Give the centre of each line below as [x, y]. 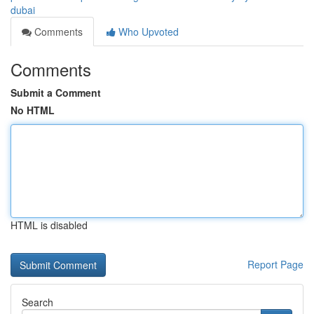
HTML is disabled [49, 225]
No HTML [33, 110]
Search [37, 302]
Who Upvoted [147, 32]
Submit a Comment [56, 93]
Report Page [275, 264]
